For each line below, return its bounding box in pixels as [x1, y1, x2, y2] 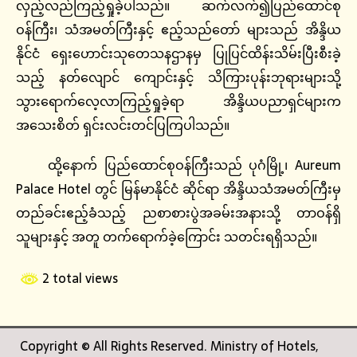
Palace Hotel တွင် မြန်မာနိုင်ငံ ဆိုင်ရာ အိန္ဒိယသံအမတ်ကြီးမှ [16, 178, 341, 200]
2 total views [39, 268, 118, 289]
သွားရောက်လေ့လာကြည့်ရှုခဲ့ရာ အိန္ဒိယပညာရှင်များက [16, 91, 341, 112]
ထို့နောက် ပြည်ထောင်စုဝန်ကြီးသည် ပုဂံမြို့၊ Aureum [48, 155, 341, 176]
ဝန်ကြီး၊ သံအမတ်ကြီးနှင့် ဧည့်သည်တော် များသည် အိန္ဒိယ [16, 19, 341, 41]
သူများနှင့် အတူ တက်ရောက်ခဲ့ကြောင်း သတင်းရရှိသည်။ [16, 226, 317, 248]
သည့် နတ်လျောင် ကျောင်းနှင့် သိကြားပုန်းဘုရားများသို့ [16, 67, 341, 88]
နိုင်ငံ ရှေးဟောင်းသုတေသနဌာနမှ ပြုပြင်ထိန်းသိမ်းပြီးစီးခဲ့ [16, 43, 341, 65]
